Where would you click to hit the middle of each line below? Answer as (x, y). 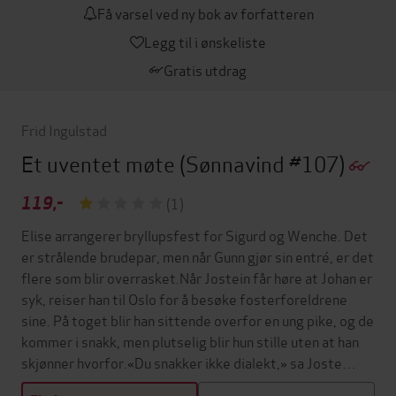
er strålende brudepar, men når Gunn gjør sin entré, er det (198, 255)
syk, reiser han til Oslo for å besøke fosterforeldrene (184, 298)
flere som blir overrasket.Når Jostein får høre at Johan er (197, 277)
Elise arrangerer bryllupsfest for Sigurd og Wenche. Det (194, 234)
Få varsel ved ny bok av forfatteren (205, 12)
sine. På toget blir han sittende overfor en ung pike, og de (198, 319)
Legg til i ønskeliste (205, 41)
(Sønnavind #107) (264, 163)
